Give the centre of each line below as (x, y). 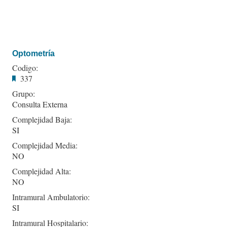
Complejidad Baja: (42, 119)
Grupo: (24, 93)
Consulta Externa (40, 104)
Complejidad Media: (45, 145)
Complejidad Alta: (42, 171)
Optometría (33, 53)
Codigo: (25, 67)
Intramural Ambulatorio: (51, 197)
